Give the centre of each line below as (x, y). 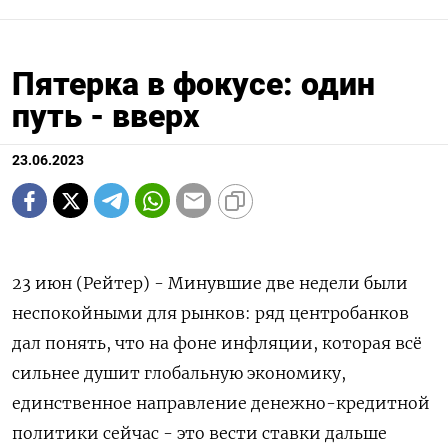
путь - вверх (105, 116)
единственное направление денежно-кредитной (221, 403)
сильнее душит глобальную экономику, (179, 373)
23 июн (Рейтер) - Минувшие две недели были (210, 283)
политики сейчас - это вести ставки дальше (199, 433)
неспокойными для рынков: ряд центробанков (210, 313)
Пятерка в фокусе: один (193, 84)
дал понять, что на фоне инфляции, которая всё (217, 343)
